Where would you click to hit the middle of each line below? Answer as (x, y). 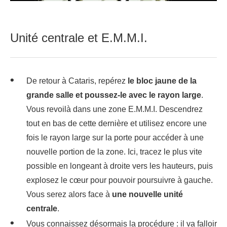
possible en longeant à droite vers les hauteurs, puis (120, 166)
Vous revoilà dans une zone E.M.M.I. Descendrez (115, 109)
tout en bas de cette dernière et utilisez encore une (117, 124)
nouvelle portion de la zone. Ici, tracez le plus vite (114, 152)
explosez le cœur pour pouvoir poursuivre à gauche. (120, 180)
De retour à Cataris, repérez (76, 81)
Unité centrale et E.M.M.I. (79, 38)
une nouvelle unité (147, 195)
